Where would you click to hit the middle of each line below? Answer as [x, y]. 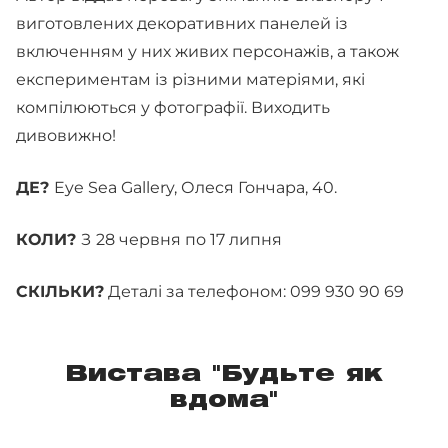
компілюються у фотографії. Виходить [173, 107]
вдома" [224, 401]
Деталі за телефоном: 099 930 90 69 [254, 291]
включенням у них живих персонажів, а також [207, 51]
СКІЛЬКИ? [60, 291]
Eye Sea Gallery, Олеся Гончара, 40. [195, 187]
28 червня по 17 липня [189, 239]
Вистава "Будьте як [224, 375]
